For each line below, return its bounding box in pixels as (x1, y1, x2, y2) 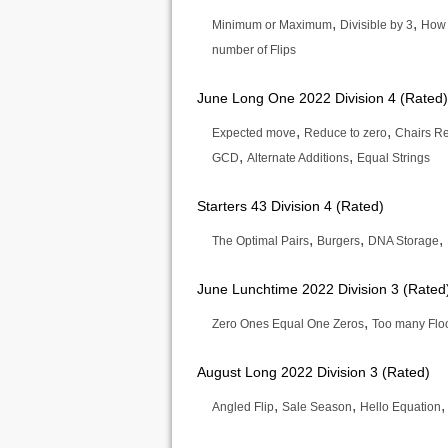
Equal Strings (357, 151, 430, 165)
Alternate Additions (247, 151, 349, 165)
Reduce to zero (304, 126, 387, 140)
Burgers (317, 234, 360, 248)
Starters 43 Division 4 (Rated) (197, 198, 384, 214)
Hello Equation (360, 400, 441, 414)
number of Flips (212, 43, 296, 57)
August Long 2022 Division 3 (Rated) (197, 364, 430, 380)
